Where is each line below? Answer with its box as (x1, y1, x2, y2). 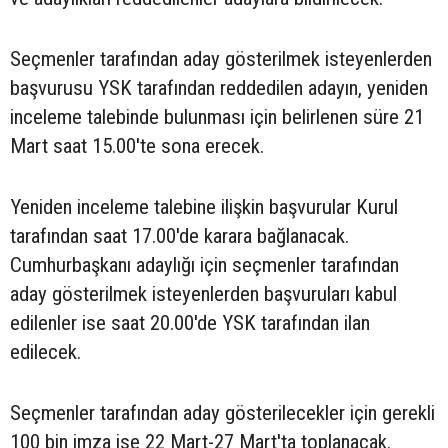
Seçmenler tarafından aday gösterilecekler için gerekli (10, 401, 435, 425)
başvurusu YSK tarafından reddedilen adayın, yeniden (10, 76, 428, 100)
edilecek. (10, 340, 81, 364)
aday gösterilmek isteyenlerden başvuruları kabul (10, 282, 397, 306)
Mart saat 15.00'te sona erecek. (10, 134, 264, 158)
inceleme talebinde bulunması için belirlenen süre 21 (10, 105, 424, 129)
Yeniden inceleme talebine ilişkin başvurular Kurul (10, 195, 398, 219)
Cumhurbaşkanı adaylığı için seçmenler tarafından (10, 253, 399, 277)
